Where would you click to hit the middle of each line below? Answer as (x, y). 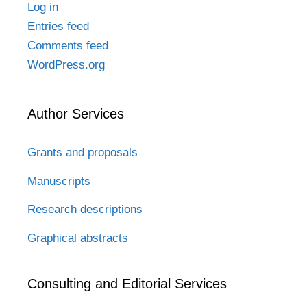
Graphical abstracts (78, 238)
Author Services (76, 113)
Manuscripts (59, 181)
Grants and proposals (83, 152)
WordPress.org (66, 64)
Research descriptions (85, 210)
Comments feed (68, 45)
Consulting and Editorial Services (127, 283)
